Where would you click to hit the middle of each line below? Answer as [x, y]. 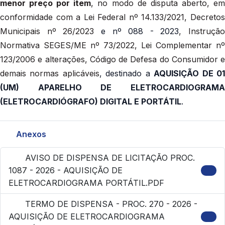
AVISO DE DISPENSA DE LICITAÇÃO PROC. [109, 157]
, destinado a [127, 73]
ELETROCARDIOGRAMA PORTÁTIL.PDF [86, 183]
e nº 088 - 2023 [140, 31]
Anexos [30, 134]
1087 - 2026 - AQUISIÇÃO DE [66, 170]
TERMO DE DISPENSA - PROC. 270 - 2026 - [110, 204]
